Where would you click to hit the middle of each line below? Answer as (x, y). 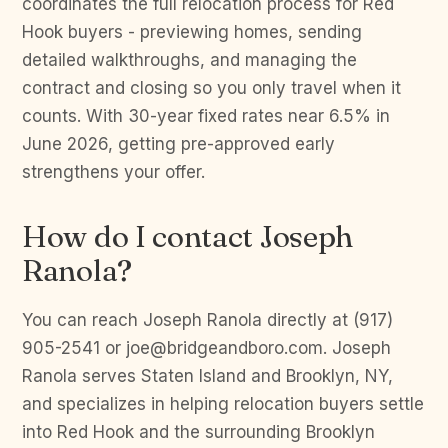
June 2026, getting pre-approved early (178, 144)
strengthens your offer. (113, 172)
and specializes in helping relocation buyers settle (223, 404)
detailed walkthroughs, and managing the (189, 60)
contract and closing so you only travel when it (211, 88)
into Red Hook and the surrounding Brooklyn (198, 432)
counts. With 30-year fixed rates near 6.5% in (206, 116)
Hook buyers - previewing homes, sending (192, 32)
